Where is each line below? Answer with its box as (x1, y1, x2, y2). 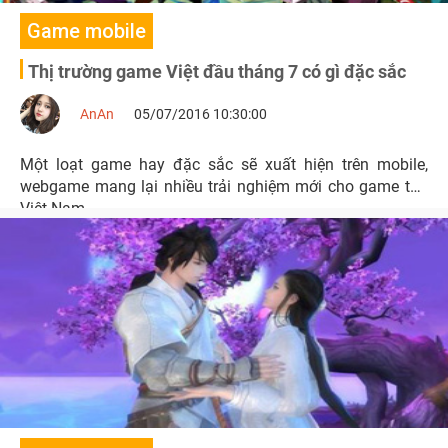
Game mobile (27, 19, 146, 43)
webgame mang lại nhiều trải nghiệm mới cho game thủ (20, 177, 428, 196)
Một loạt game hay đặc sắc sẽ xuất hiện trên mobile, (20, 155, 428, 174)
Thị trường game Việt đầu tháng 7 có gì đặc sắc (28, 61, 406, 82)
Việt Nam (20, 199, 85, 218)
